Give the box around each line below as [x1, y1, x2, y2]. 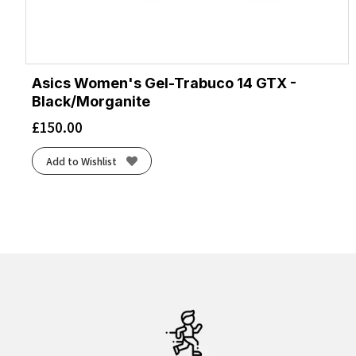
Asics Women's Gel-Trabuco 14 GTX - [32, 75, 296, 92]
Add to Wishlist [45, 153, 117, 168]
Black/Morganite [32, 93, 150, 110]
